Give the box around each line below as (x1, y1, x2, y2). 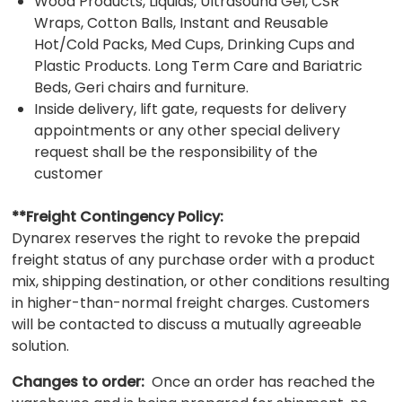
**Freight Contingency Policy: (12, 205, 224, 227)
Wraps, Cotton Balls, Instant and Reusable (34, 12, 329, 33)
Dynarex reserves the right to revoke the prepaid (12, 227, 361, 249)
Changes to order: (12, 371, 153, 392)
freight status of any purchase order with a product (12, 249, 376, 270)
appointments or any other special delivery (34, 119, 341, 141)
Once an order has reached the (152, 371, 376, 392)
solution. (12, 335, 70, 356)
